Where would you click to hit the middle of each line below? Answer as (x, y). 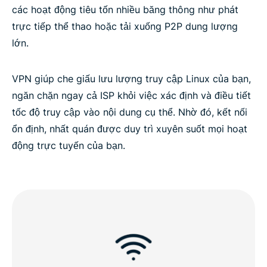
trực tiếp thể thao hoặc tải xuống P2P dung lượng (125, 27)
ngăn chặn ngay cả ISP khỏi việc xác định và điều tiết (131, 96)
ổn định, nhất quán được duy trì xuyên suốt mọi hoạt (130, 129)
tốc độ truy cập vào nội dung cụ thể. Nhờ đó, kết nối (130, 112)
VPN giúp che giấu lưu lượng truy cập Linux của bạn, (131, 79)
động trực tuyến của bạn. (69, 146)
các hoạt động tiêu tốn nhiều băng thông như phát (125, 10)
